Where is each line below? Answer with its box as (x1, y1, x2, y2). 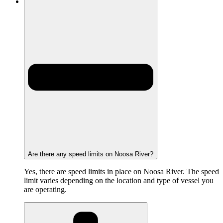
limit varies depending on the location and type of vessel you (24, 176, 214, 185)
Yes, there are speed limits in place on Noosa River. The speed (24, 167, 219, 176)
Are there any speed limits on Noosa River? (28, 150, 153, 158)
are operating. (24, 185, 67, 194)
